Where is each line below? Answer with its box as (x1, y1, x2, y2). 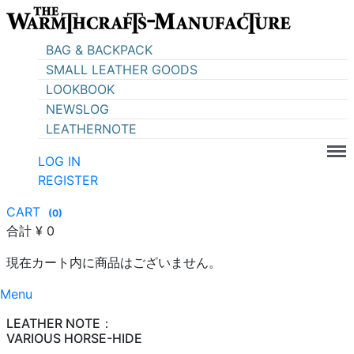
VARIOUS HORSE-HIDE (6, 330, 142, 346)
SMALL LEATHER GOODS (46, 62, 198, 77)
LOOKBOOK (46, 81, 115, 97)
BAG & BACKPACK (46, 42, 153, 58)
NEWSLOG (46, 101, 109, 117)
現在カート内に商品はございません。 (6, 254, 221, 270)
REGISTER (38, 172, 98, 188)
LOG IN (38, 153, 81, 169)
